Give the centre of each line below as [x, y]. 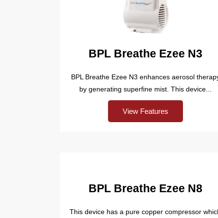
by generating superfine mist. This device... [145, 89]
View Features [145, 111]
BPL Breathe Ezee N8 [145, 188]
